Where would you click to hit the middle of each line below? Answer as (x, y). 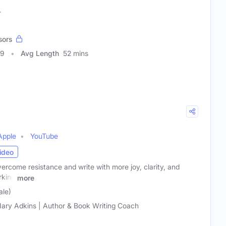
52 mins (76, 53)
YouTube (44, 136)
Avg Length (40, 53)
